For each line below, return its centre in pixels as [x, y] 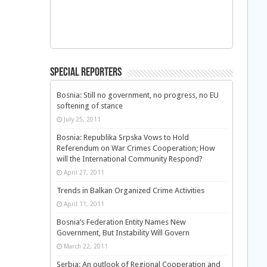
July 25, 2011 [82, 119]
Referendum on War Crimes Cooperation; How [136, 148]
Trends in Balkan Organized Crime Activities [130, 191]
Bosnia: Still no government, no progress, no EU [137, 95]
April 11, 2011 [84, 204]
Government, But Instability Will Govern [123, 233]
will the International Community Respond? [129, 159]
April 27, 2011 [84, 173]
